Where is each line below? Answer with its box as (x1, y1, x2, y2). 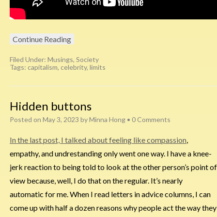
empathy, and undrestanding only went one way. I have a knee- (10, 149, 212, 158)
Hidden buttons (10, 99, 92, 113)
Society (76, 55, 99, 64)
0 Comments (132, 115, 170, 124)
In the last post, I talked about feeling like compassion (10, 135, 186, 145)
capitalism (28, 63, 58, 72)
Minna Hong (89, 115, 125, 124)
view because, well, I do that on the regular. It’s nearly (10, 176, 183, 186)
